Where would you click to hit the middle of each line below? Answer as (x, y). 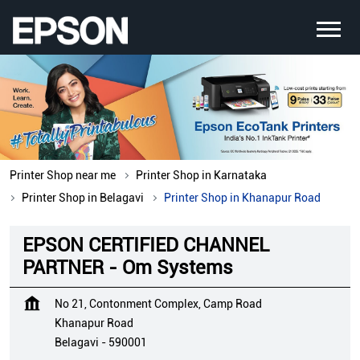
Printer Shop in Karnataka (201, 176)
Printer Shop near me (63, 176)
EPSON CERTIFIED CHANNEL (146, 245)
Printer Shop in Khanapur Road (242, 198)
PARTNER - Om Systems (128, 268)
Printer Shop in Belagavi (83, 198)
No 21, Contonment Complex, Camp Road (158, 304)
